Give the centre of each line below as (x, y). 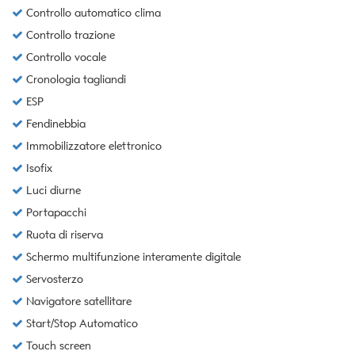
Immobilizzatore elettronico (92, 147)
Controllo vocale (65, 58)
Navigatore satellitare (77, 302)
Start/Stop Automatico (80, 324)
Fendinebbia (54, 124)
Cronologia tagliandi (74, 80)
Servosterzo (53, 280)
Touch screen (57, 346)
